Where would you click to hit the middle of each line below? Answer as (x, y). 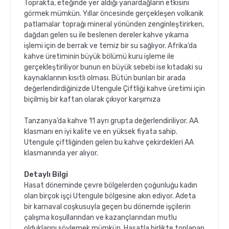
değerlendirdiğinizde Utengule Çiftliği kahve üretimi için (114, 88)
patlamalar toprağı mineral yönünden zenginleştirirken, (114, 24)
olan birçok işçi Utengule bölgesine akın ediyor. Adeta (110, 196)
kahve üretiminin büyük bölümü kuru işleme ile (99, 56)
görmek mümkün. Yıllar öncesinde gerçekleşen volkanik (114, 13)
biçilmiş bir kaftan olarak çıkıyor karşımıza (92, 99)
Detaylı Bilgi (46, 174)
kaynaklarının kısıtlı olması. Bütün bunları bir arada (105, 78)
